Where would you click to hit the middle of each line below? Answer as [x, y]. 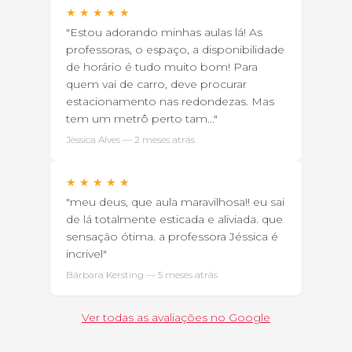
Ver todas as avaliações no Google [176, 318]
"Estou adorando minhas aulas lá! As [164, 33]
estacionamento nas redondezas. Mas [170, 102]
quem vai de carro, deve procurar [156, 84]
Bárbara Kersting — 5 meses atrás [142, 275]
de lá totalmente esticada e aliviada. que [174, 220]
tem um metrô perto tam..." [142, 119]
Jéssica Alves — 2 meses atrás [130, 140]
